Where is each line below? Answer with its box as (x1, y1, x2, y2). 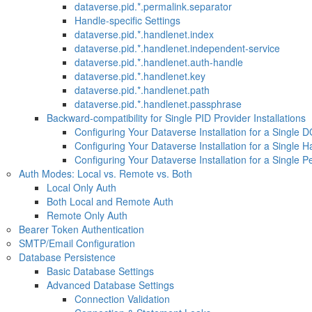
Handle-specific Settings (74, 13, 180, 27)
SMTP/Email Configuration (18, 236, 135, 250)
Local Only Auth (46, 180, 116, 194)
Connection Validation (74, 292, 170, 306)
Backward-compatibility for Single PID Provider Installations (46, 111, 306, 125)
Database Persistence (18, 250, 116, 264)
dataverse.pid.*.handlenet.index (74, 27, 214, 41)
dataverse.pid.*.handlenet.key (74, 69, 205, 83)
